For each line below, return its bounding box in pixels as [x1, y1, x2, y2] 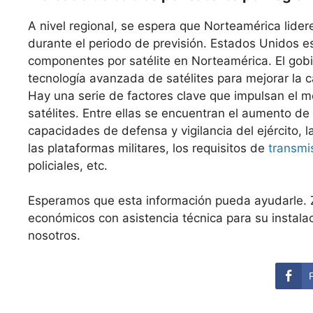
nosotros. [28, 228, 80, 242]
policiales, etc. [28, 158, 108, 173]
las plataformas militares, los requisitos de [28, 140, 268, 155]
